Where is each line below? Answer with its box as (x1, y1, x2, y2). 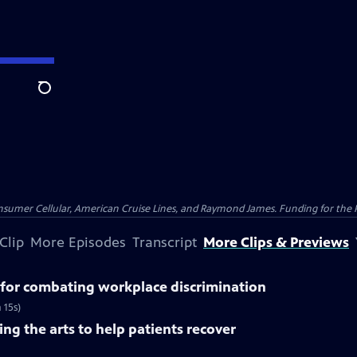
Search (37, 88, 76, 104)
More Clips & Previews (203, 233, 349, 251)
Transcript (132, 233, 197, 251)
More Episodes (30, 233, 126, 251)
